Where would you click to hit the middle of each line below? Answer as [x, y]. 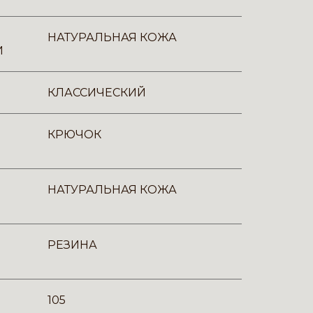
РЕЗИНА [72, 245]
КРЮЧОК [74, 134]
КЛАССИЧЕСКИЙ [97, 93]
